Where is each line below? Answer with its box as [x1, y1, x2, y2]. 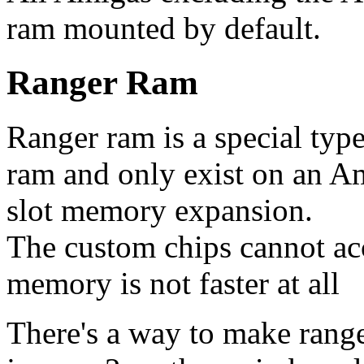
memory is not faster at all [6, 265, 340, 301]
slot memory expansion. [6, 192, 313, 227]
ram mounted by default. [6, 10, 321, 45]
